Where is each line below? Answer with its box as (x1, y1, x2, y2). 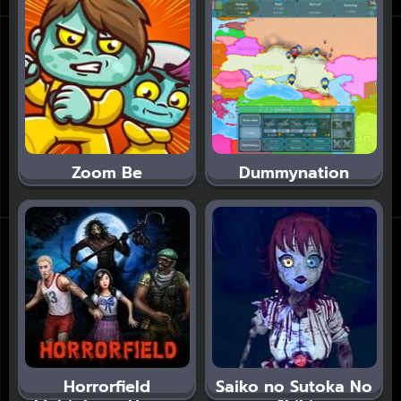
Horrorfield (64, 373, 150, 399)
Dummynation (239, 159, 349, 185)
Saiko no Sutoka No (216, 373, 372, 399)
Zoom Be (72, 159, 142, 185)
